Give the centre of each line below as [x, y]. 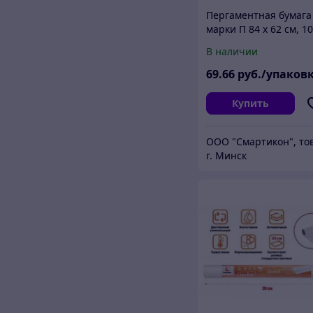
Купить [250, 103]
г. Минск [227, 155]
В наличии [232, 51]
